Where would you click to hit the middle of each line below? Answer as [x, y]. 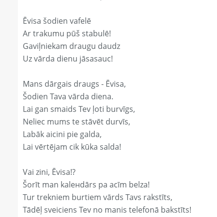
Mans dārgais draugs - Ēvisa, [74, 84]
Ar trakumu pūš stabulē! [67, 34]
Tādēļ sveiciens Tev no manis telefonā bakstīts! [107, 210]
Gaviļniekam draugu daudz [71, 46]
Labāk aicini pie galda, [62, 134]
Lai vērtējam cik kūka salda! [72, 147]
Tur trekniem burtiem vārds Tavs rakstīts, [98, 197]
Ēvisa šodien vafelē [57, 21]
